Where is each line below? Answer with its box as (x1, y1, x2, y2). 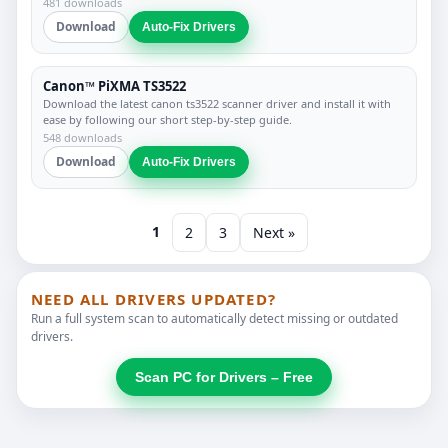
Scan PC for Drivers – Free (135, 369, 313, 386)
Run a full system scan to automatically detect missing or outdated (31, 310, 398, 328)
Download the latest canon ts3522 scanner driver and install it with (43, 96, 391, 112)
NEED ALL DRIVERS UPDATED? (31, 289, 276, 310)
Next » (253, 223, 295, 243)
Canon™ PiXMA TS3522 (43, 77, 186, 96)
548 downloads (43, 130, 122, 146)
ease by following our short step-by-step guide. (43, 112, 292, 128)
